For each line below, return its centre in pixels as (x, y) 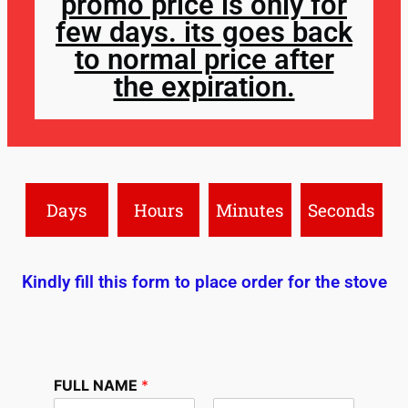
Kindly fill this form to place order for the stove (204, 281)
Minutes (250, 209)
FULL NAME (97, 385)
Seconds (342, 209)
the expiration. (204, 87)
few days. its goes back (204, 32)
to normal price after (204, 59)
